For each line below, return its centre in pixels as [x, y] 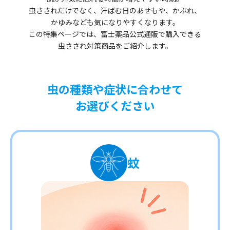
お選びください [115, 106]
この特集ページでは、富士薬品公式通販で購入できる [115, 34]
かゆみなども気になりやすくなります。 [115, 22]
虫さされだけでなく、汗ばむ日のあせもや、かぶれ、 [115, 11]
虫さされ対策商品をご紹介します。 [115, 46]
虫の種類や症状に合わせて [115, 89]
